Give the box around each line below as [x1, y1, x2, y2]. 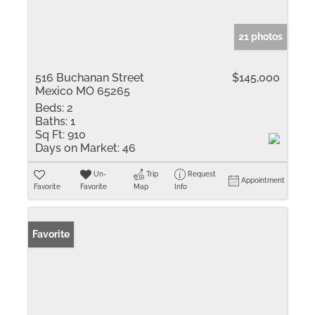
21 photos [238, 31, 283, 42]
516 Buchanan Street [35, 71, 144, 84]
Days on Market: [35, 141, 120, 155]
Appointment [241, 176, 285, 184]
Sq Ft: [35, 128, 65, 141]
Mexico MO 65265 [35, 84, 130, 98]
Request [188, 170, 217, 178]
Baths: [35, 115, 67, 128]
